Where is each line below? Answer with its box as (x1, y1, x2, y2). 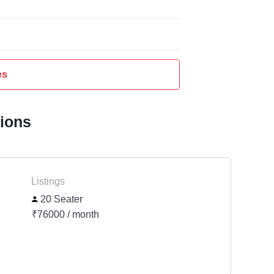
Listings (31, 175, 65, 188)
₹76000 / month (32, 208, 99, 221)
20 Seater (38, 193, 83, 206)
